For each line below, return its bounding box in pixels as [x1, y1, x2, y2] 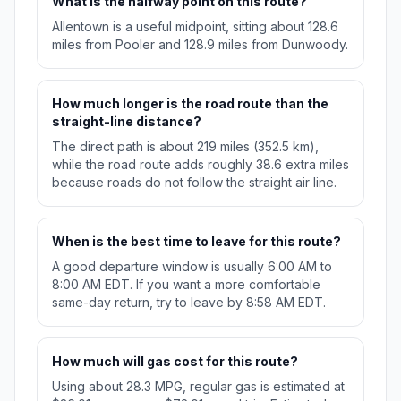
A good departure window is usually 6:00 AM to [52, 259, 332, 275]
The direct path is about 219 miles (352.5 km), [52, 139, 319, 155]
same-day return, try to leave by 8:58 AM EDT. [52, 294, 326, 311]
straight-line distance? [52, 114, 201, 130]
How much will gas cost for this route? [52, 354, 298, 370]
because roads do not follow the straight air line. [52, 175, 337, 191]
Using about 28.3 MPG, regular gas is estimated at [52, 379, 345, 395]
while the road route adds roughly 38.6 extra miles [52, 157, 349, 173]
